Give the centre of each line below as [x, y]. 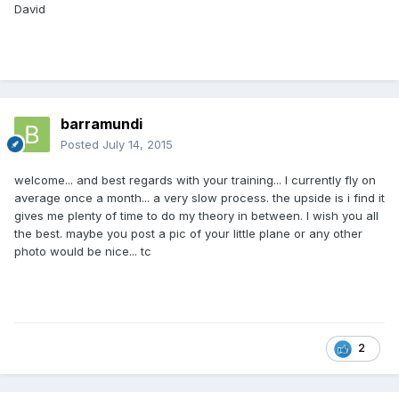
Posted [81, 145]
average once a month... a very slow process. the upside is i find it [199, 198]
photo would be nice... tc [83, 252]
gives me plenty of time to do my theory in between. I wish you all [196, 216]
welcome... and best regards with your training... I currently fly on [195, 180]
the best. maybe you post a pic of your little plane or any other [188, 234]
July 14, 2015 [138, 145]
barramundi [102, 124]
